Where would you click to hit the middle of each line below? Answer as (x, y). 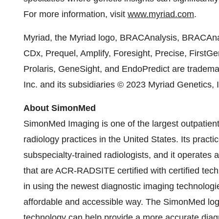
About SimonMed (60, 108)
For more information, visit (76, 14)
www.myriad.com (161, 14)
